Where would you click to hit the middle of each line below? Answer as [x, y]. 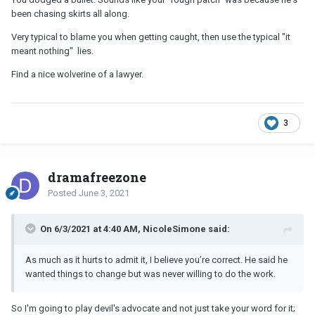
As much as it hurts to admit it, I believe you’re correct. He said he [156, 259]
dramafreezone [97, 177]
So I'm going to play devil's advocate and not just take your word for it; [153, 308]
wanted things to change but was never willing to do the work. [152, 274]
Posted [63, 193]
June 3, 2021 [104, 193]
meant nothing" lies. [52, 51]
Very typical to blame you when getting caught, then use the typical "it [151, 37]
